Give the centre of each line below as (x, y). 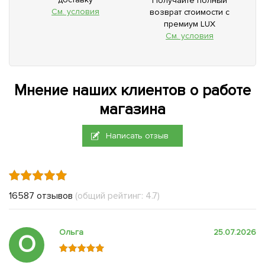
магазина (132, 110)
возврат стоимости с (190, 12)
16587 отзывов (41, 196)
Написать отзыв (138, 136)
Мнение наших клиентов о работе (132, 91)
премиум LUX (190, 24)
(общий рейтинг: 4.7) (117, 196)
